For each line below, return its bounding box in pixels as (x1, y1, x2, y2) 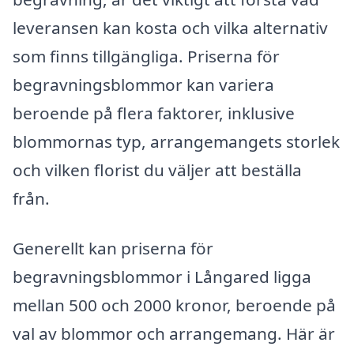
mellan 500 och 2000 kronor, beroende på (13, 294, 336, 317)
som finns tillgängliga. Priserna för (13, 44, 280, 67)
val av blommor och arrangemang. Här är (13, 322, 335, 345)
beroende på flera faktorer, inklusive (13, 101, 295, 124)
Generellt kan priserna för (13, 237, 213, 260)
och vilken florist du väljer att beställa (13, 158, 302, 181)
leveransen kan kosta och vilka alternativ (13, 16, 328, 39)
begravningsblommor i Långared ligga (13, 265, 311, 288)
